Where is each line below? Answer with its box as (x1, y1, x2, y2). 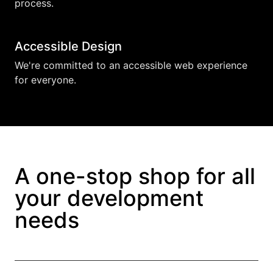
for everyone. (15, 74, 76, 86)
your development (15, 185, 204, 211)
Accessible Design (15, 39, 122, 54)
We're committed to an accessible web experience (15, 59, 247, 71)
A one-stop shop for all (15, 163, 255, 190)
